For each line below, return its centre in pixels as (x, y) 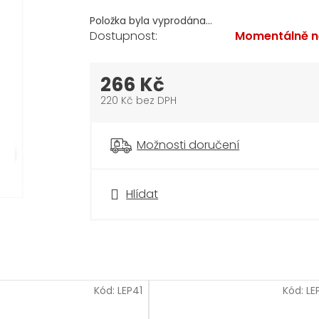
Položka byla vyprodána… (151, 20)
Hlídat (142, 194)
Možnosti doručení (188, 145)
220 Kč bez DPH (139, 100)
